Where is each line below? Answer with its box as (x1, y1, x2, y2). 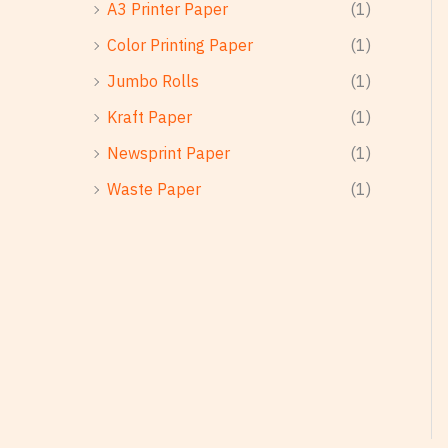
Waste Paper (107, 178, 201, 199)
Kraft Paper (107, 106, 192, 127)
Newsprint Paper (107, 142, 230, 163)
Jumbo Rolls (107, 70, 199, 91)
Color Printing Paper (107, 34, 253, 55)
